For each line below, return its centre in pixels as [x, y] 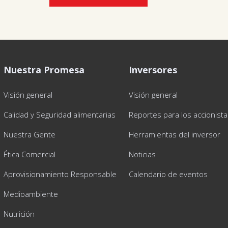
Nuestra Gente [29, 134]
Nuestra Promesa [44, 70]
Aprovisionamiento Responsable [60, 174]
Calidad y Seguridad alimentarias [59, 115]
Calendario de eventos [168, 174]
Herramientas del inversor [175, 134]
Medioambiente [31, 194]
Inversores [153, 70]
